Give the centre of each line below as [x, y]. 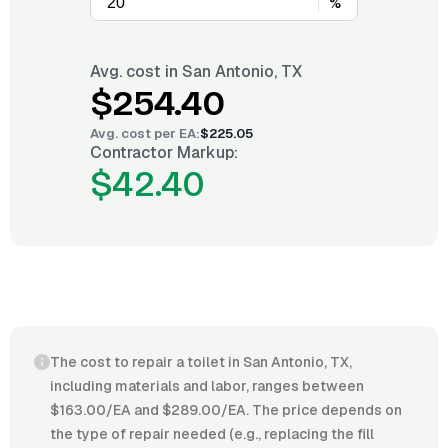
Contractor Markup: [164, 152]
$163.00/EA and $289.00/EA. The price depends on [226, 410]
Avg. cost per [134, 133]
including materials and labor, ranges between [207, 386]
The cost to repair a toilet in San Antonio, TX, [201, 362]
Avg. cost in [136, 71]
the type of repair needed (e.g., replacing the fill [212, 434]
